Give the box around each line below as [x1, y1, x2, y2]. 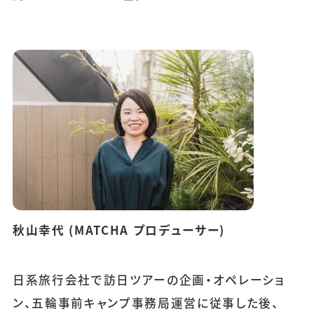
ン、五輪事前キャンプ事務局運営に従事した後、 [12, 294, 280, 312]
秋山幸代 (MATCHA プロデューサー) [12, 221, 226, 238]
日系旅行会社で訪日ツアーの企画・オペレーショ [12, 271, 285, 289]
